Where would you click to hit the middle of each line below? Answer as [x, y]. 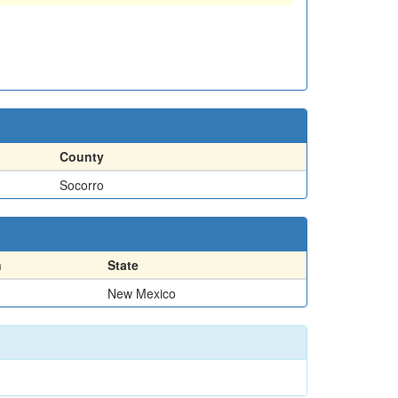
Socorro [82, 184]
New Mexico [142, 293]
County [82, 156]
